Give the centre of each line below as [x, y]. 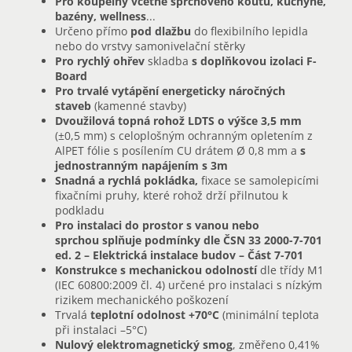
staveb [75, 106]
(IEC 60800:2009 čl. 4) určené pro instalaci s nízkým [189, 285]
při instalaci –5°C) [101, 330]
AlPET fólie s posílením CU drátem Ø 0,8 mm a [178, 151]
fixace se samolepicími [260, 181]
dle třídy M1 [290, 270]
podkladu [80, 211]
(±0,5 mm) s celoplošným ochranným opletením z [184, 136]
